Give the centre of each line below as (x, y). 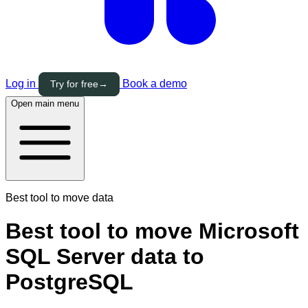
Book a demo (153, 84)
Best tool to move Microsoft (152, 231)
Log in (22, 84)
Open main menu (45, 103)
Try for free (74, 84)
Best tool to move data (59, 198)
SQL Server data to (105, 257)
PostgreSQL (69, 282)
